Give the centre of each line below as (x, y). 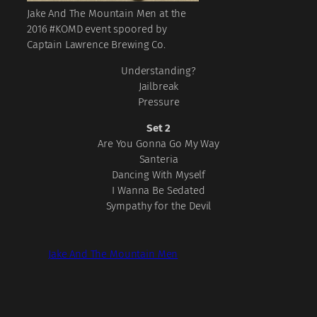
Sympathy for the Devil (158, 206)
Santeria (158, 159)
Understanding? (158, 70)
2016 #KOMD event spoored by (97, 29)
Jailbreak (158, 86)
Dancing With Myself (158, 174)
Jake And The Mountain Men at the (107, 13)
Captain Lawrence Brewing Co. (96, 44)
